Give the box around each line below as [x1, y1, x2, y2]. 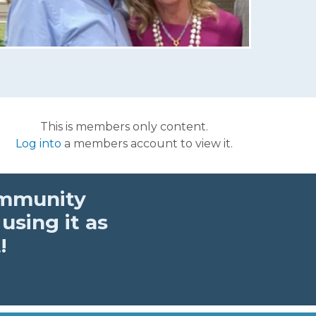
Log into [16, 136, 61, 150]
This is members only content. [40, 119, 208, 133]
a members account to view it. [61, 136, 233, 150]
